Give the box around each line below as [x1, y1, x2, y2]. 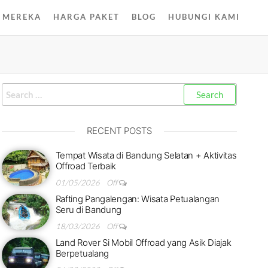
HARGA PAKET [53, 12, 120, 22]
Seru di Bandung [55, 204, 122, 215]
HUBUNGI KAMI [168, 12, 240, 22]
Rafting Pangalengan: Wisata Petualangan [55, 193, 220, 205]
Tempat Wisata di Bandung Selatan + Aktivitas [55, 150, 237, 161]
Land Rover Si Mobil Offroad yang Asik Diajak [55, 237, 232, 248]
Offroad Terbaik [55, 160, 117, 172]
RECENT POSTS [86, 125, 152, 136]
